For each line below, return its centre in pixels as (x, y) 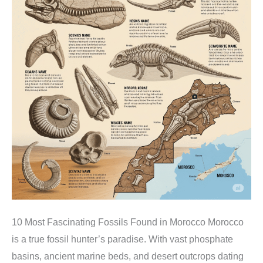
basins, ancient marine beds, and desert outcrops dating (128, 257)
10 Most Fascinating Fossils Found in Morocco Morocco (128, 222)
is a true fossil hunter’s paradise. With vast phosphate (122, 240)
